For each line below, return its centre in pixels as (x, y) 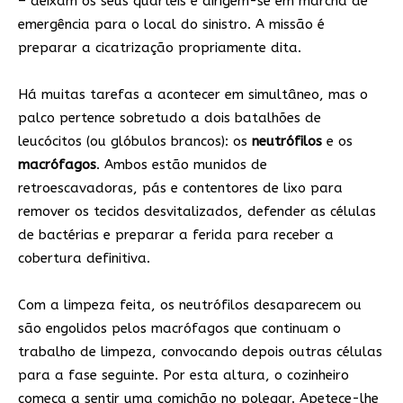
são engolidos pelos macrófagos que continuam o (179, 329)
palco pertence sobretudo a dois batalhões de (170, 118)
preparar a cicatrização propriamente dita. (160, 48)
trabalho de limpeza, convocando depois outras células (200, 352)
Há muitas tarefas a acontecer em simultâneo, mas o (193, 95)
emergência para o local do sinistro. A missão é (171, 25)
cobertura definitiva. (84, 259)
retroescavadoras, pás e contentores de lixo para (180, 188)
